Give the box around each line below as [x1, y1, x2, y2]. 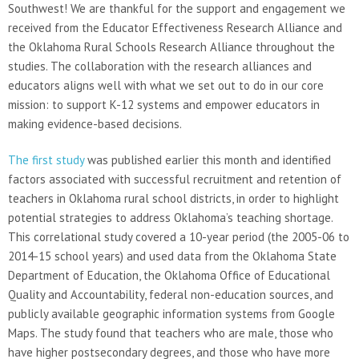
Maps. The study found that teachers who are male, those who [8, 325, 333, 341]
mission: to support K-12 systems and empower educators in [8, 96, 320, 112]
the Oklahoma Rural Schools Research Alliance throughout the [8, 38, 335, 54]
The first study [8, 151, 84, 167]
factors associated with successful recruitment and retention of [8, 171, 341, 187]
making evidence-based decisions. [8, 115, 182, 131]
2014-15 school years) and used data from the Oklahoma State [8, 248, 337, 264]
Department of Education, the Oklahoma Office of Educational [8, 267, 330, 283]
